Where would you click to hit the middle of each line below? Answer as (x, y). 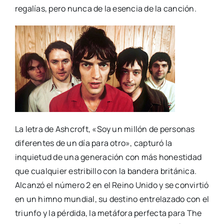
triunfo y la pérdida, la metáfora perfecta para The (108, 213)
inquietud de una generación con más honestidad (108, 157)
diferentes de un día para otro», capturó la (93, 143)
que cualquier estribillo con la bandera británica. (105, 171)
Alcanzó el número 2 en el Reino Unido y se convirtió (112, 185)
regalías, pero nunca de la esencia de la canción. (105, 9)
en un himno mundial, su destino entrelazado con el (112, 199)
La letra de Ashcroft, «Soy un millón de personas (105, 129)
